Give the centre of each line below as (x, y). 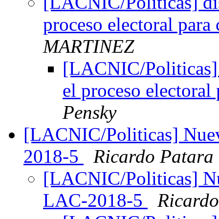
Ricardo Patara (153, 156)
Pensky (89, 112)
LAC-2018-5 (95, 200)
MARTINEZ (89, 46)
